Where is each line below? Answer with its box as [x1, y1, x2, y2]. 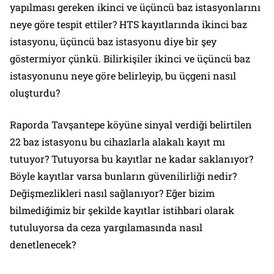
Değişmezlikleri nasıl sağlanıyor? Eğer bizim [10, 186, 215, 199]
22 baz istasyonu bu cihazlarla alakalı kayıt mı [10, 135, 225, 148]
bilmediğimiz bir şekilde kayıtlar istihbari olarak [10, 203, 234, 217]
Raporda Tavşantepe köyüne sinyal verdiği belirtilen [10, 117, 252, 131]
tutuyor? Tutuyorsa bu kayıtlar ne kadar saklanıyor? [10, 152, 253, 165]
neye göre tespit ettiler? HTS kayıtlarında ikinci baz [10, 17, 247, 31]
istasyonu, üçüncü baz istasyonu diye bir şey [10, 34, 217, 48]
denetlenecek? [10, 237, 76, 251]
